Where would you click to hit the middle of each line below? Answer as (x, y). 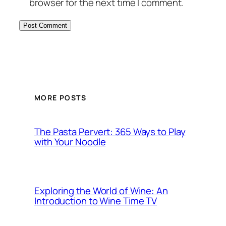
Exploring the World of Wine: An (101, 190)
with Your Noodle (70, 142)
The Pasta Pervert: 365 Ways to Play (110, 131)
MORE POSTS (60, 97)
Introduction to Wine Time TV (96, 201)
